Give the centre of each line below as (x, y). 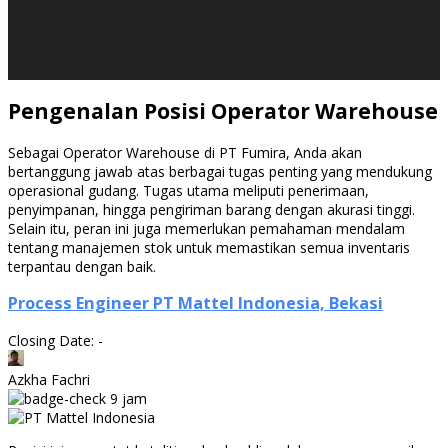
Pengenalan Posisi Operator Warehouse (223, 111)
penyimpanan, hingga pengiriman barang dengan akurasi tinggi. (211, 209)
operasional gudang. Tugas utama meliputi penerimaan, (188, 190)
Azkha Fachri (49, 379)
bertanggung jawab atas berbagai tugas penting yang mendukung (220, 171)
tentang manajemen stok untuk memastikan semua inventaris (209, 247)
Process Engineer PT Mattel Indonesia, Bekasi (195, 303)
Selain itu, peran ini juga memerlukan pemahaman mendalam (206, 228)
